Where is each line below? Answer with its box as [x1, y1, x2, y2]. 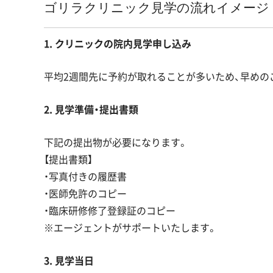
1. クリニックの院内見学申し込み [44, 36, 191, 51]
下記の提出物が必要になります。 [44, 135, 188, 150]
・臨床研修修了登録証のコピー [44, 203, 175, 218]
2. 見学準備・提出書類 [44, 102, 138, 117]
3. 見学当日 [44, 253, 94, 268]
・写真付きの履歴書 [44, 169, 127, 184]
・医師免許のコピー [44, 186, 127, 201]
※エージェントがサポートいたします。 [44, 220, 217, 235]
